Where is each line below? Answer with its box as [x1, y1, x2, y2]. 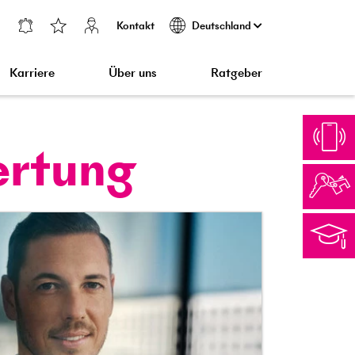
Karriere [9, 64, 55, 81]
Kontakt [116, 17, 155, 33]
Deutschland [192, 17, 254, 33]
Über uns [108, 64, 157, 81]
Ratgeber [211, 64, 262, 81]
